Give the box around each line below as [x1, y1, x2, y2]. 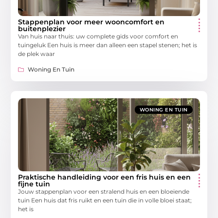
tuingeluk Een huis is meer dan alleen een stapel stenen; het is [18, 41, 198, 49]
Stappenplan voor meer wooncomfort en [18, 17, 165, 26]
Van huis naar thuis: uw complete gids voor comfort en [18, 32, 179, 40]
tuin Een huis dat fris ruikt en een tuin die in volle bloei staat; [18, 197, 192, 204]
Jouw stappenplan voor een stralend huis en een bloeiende [18, 188, 190, 195]
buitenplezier [18, 24, 66, 33]
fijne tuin [18, 180, 51, 188]
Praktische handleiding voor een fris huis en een [18, 173, 191, 182]
